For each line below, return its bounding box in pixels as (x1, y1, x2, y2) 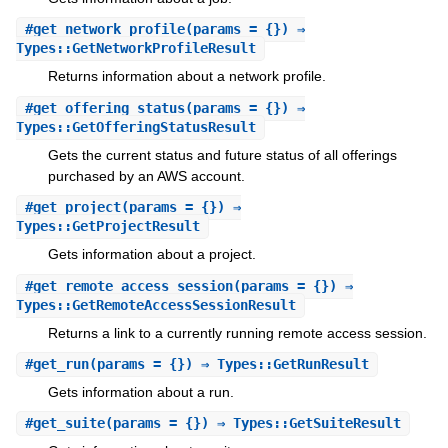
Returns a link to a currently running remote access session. (47, 324, 427, 341)
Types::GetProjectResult (15, 218, 200, 235)
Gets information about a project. (47, 246, 256, 263)
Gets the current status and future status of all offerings (47, 146, 397, 163)
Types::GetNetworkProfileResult (15, 40, 256, 57)
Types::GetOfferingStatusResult (15, 118, 256, 135)
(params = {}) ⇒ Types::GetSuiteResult (104, 415, 401, 432)
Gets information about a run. (47, 384, 234, 401)
